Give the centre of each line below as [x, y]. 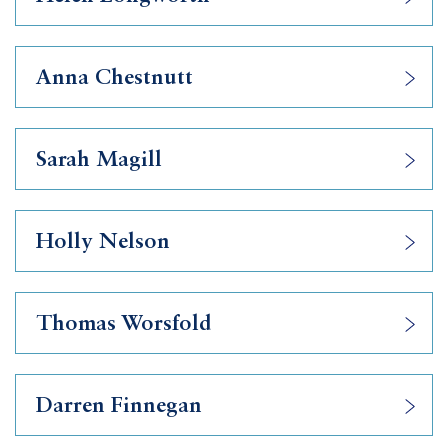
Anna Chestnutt [114, 78]
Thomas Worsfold [123, 324]
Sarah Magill [99, 160]
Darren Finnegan [119, 406]
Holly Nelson [103, 242]
